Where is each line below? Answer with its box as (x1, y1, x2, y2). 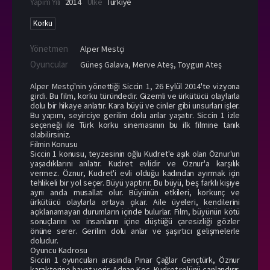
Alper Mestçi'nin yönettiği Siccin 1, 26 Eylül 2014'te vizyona (30, 80, 240, 92)
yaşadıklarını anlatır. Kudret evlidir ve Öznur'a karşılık (30, 157, 240, 169)
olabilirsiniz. (30, 128, 71, 140)
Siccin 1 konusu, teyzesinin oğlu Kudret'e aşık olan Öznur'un (30, 148, 240, 159)
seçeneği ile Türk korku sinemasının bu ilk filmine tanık (30, 119, 240, 130)
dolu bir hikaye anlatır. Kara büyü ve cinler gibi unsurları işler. (30, 99, 240, 111)
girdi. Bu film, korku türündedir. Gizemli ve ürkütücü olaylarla (30, 90, 240, 101)
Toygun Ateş (178, 58, 222, 70)
